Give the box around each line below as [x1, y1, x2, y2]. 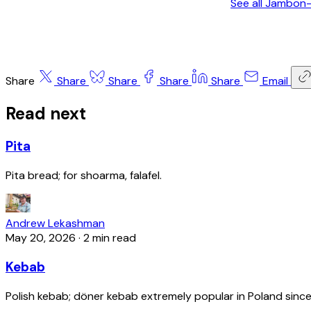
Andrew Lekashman [6, 216, 105, 231]
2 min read [83, 230, 136, 246]
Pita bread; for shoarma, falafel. [6, 168, 162, 183]
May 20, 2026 [6, 230, 76, 246]
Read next [6, 102, 86, 124]
